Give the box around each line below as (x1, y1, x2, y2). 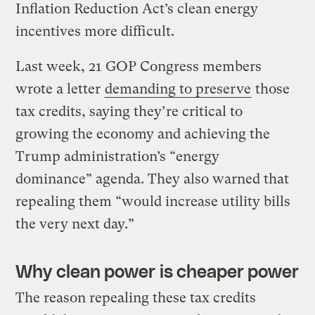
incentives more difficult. (15, 23, 175, 40)
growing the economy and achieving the (15, 126, 271, 143)
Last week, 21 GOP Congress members (15, 58, 262, 75)
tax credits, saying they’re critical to (15, 103, 243, 120)
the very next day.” (15, 216, 135, 233)
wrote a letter (15, 81, 105, 98)
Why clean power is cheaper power (15, 260, 300, 282)
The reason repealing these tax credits (15, 290, 257, 307)
